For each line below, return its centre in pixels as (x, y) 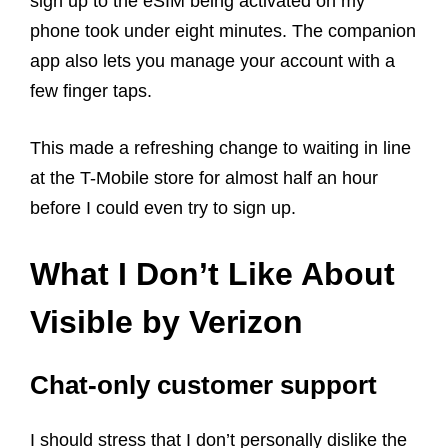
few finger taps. (93, 91)
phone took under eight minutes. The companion (223, 31)
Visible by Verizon (166, 322)
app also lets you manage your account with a (212, 61)
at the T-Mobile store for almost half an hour (204, 178)
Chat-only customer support (203, 385)
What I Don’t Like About (212, 274)
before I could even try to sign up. (163, 208)
